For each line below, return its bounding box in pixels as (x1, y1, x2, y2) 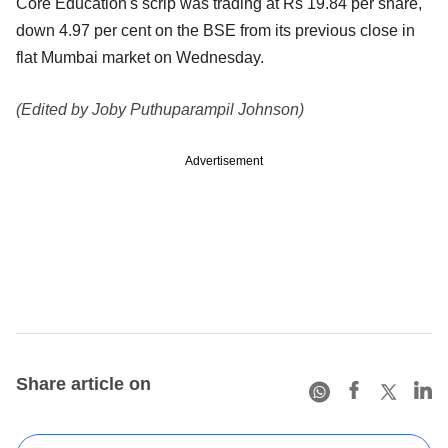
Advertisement (185, 153, 263, 168)
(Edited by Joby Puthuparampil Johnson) (16, 100, 304, 118)
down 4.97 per (16, 21, 121, 39)
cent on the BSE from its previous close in (121, 21, 415, 39)
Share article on (16, 373, 151, 394)
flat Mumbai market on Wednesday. (16, 48, 264, 66)
